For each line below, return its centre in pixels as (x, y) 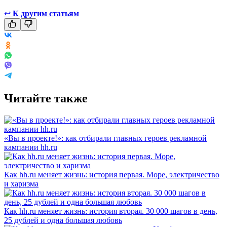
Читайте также (46, 98)
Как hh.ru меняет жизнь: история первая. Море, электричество (112, 174)
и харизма (21, 183)
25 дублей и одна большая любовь (63, 220)
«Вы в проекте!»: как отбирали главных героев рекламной (105, 138)
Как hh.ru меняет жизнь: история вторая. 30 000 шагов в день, (111, 211)
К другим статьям (46, 13)
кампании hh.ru (31, 147)
